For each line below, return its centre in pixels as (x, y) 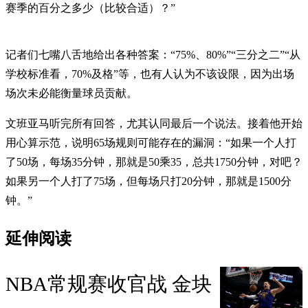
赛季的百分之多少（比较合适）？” (90, 8)
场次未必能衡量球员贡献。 (71, 93)
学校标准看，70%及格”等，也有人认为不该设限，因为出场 (150, 74)
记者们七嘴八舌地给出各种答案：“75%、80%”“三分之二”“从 (153, 54)
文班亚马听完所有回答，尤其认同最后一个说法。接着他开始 (154, 123)
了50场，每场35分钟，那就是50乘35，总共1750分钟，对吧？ (154, 162)
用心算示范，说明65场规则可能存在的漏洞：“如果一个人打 (151, 142)
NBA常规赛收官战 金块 (109, 284)
